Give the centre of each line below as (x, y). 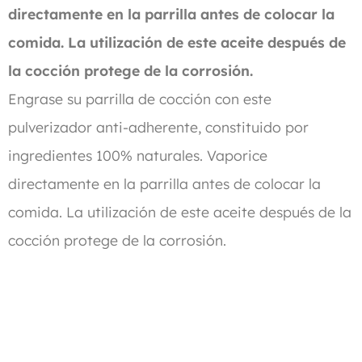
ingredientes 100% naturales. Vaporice (138, 155)
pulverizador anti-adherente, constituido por (159, 126)
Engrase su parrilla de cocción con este (140, 98)
